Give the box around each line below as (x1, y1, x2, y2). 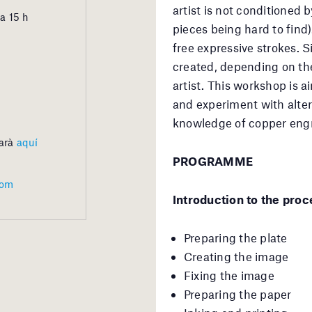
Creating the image (184, 249, 289, 263)
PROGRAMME (173, 153, 253, 168)
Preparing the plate (184, 230, 288, 244)
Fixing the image (184, 267, 274, 282)
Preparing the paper (184, 286, 292, 301)
